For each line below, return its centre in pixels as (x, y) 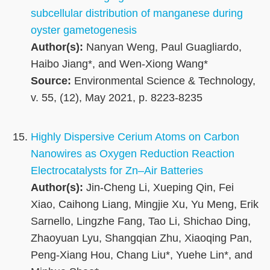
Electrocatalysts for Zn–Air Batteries (117, 171)
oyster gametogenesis (84, 30)
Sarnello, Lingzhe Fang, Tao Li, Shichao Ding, (141, 221)
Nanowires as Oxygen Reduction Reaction (133, 154)
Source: (51, 81)
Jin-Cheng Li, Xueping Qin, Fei (159, 188)
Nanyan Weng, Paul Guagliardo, (162, 47)
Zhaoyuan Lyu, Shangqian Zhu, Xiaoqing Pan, (141, 238)
